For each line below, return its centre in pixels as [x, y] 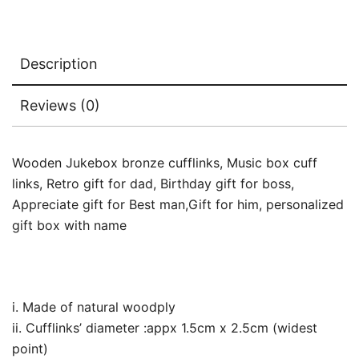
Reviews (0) [60, 105]
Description [59, 63]
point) [30, 348]
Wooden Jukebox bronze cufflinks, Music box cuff [165, 162]
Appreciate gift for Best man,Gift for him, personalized [178, 204]
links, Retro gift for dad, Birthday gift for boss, [153, 183]
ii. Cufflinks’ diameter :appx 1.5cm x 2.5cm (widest [165, 327]
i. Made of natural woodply [94, 307]
